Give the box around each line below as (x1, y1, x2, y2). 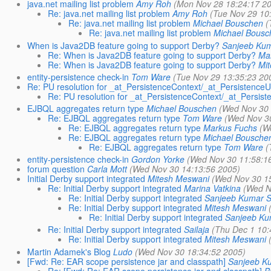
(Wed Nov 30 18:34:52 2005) (134, 245, 246, 258)
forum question (27, 163, 85, 175)
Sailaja (183, 223, 209, 236)
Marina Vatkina (183, 182, 241, 195)
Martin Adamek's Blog (27, 245, 111, 258)
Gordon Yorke (131, 153, 184, 166)
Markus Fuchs (203, 122, 257, 134)
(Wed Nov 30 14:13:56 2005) (129, 163, 240, 175)
